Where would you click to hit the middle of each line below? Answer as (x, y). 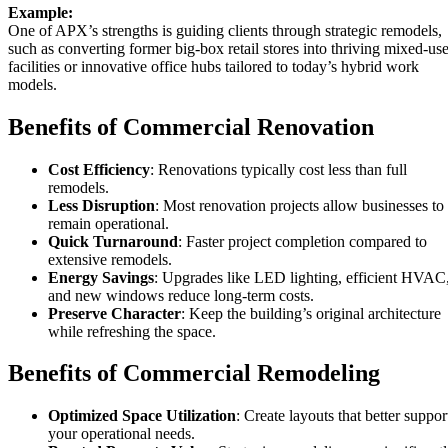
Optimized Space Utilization (142, 416)
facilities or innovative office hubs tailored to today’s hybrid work (213, 66)
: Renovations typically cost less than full (278, 169)
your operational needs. (121, 434)
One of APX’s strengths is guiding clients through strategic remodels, (225, 30)
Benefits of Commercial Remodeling (194, 373)
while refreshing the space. (132, 331)
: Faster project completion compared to (302, 241)
